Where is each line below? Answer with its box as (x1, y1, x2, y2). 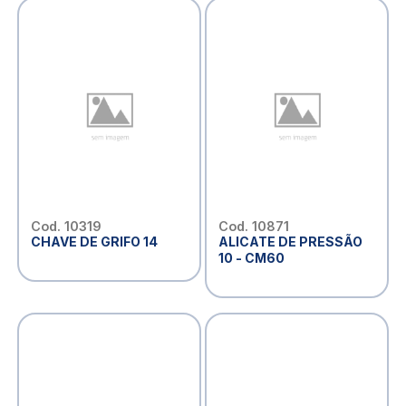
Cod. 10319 (30, 217, 101, 234)
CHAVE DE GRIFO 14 (30, 233, 158, 249)
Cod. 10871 (217, 217, 289, 234)
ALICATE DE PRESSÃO (217, 233, 362, 249)
